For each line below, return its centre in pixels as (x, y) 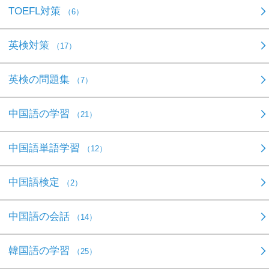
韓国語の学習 (41, 250)
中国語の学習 (41, 113)
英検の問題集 (41, 79)
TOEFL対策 (36, 11)
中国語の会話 (41, 216)
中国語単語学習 (46, 148)
